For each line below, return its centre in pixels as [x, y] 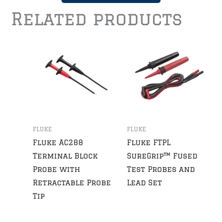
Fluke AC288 [58, 143]
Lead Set [144, 183]
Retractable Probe [72, 183]
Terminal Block [65, 156]
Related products [97, 19]
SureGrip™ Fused [162, 156]
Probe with [57, 169]
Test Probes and [161, 169]
